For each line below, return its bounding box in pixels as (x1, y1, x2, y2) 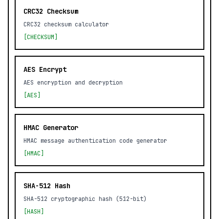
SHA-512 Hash (23, 181, 70, 190)
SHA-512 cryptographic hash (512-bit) (23, 195, 147, 203)
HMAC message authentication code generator (23, 137, 167, 145)
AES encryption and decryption (23, 79, 123, 87)
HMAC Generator (23, 123, 78, 132)
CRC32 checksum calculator (23, 21, 109, 28)
